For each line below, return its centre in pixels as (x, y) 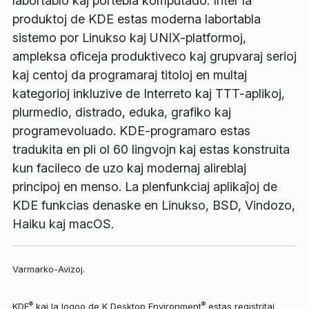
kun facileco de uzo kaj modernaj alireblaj (129, 168)
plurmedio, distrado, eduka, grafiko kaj (122, 112)
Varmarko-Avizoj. (49, 269)
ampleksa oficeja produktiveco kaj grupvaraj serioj (154, 57)
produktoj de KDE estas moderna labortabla (137, 19)
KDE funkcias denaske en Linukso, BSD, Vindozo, (154, 206)
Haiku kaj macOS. (63, 224)
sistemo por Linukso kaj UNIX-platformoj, (129, 38)
